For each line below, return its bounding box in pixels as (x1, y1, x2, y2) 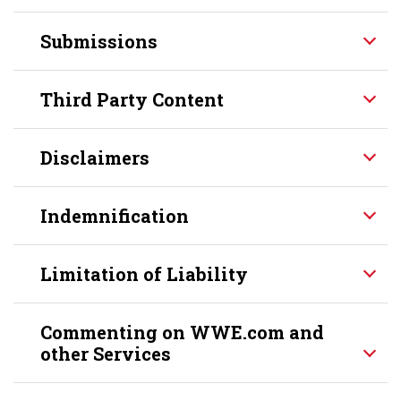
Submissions (40, 30, 158, 53)
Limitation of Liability (40, 262, 248, 286)
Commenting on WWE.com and (40, 320, 324, 344)
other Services (40, 342, 171, 365)
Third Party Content (40, 88, 224, 111)
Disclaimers (40, 146, 149, 169)
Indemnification (40, 204, 189, 227)
